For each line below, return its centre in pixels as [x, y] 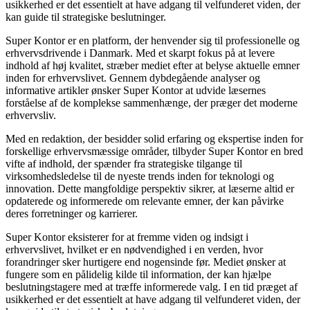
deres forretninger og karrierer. [72, 213]
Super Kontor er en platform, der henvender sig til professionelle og [153, 40]
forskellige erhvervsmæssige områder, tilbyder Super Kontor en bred [154, 151]
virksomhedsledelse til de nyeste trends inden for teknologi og [140, 176]
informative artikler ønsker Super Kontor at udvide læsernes [136, 90]
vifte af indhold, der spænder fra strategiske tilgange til [124, 163]
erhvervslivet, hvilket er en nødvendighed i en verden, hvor [134, 249]
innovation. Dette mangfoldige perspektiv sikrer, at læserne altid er [150, 188]
